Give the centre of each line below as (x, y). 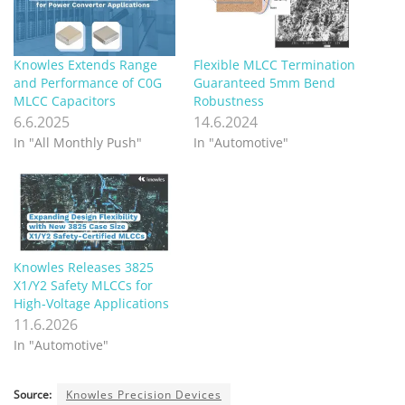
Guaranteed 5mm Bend (264, 83)
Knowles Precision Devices (144, 395)
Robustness (229, 101)
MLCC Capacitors (65, 101)
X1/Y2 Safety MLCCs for (83, 286)
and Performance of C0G (88, 83)
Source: (33, 395)
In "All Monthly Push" (78, 143)
